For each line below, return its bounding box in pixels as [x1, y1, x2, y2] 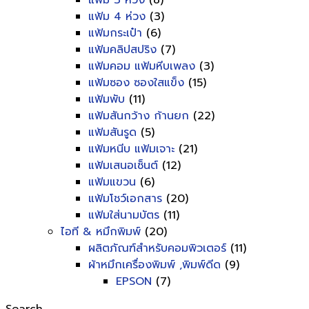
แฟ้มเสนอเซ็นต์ [88, 157, 158, 174]
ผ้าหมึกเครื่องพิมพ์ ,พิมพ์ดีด [88, 257, 221, 273]
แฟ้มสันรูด [88, 124, 137, 141]
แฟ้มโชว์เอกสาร [88, 190, 162, 207]
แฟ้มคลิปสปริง [88, 41, 157, 58]
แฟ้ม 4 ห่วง [88, 8, 146, 25]
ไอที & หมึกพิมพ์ [61, 223, 141, 240]
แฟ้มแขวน [88, 174, 136, 190]
